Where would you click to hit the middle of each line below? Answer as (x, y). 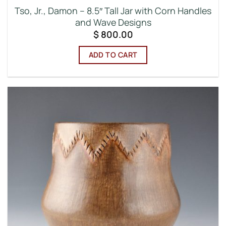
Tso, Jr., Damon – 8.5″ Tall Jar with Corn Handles (113, 11)
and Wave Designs (113, 22)
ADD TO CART (113, 55)
